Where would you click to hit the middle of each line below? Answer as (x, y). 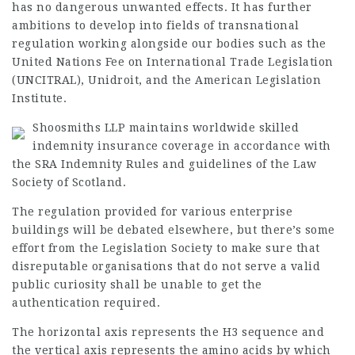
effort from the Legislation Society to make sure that (166, 248)
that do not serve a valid (246, 266)
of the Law (284, 164)
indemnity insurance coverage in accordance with (182, 146)
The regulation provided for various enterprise (152, 212)
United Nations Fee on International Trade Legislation (173, 62)
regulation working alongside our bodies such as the (169, 44)
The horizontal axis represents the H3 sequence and (168, 332)
